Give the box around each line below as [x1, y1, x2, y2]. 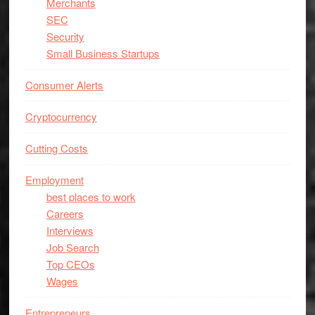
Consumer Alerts [25, 77, 103, 92]
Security [46, 29, 84, 44]
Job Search [46, 240, 99, 255]
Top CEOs [46, 257, 95, 271]
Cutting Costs [25, 141, 88, 155]
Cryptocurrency [25, 109, 97, 124]
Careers [46, 206, 84, 221]
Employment [25, 172, 84, 187]
